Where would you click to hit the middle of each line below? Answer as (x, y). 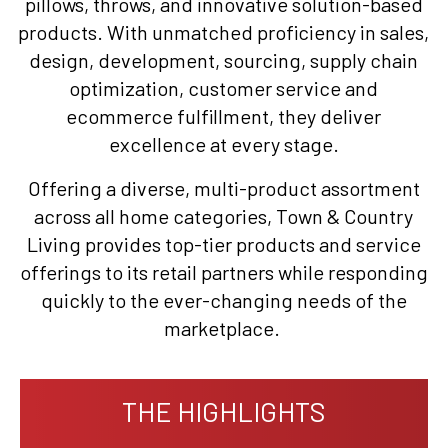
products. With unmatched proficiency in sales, (224, 32)
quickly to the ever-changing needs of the (223, 300)
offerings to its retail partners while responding (223, 272)
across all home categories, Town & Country (224, 216)
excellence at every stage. (223, 144)
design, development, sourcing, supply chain (224, 60)
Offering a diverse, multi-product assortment (223, 188)
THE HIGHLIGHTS (224, 411)
